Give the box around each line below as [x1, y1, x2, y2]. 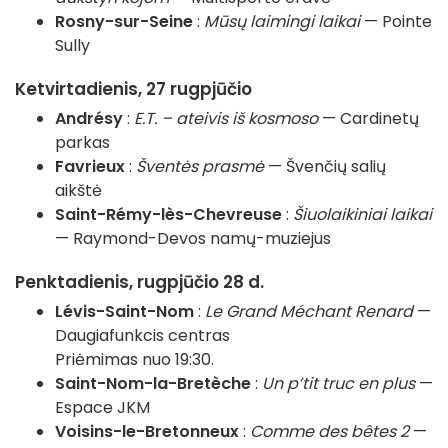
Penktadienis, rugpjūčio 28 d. [15, 270, 264, 295]
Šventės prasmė [136, 155, 264, 179]
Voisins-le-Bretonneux [55, 420, 239, 444]
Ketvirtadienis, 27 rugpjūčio [15, 77, 252, 102]
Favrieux [55, 155, 125, 179]
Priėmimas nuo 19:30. [55, 348, 214, 372]
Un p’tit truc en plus [262, 372, 415, 396]
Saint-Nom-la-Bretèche [55, 372, 251, 396]
